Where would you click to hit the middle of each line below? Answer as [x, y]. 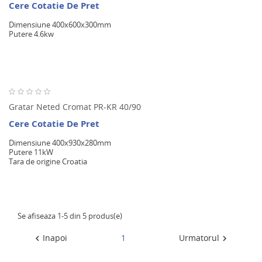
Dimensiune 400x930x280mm [60, 142]
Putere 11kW [31, 152]
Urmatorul [199, 237]
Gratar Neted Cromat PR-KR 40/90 [75, 106]
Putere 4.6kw [31, 34]
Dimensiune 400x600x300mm [60, 24]
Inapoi [55, 237]
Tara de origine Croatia [48, 161]
